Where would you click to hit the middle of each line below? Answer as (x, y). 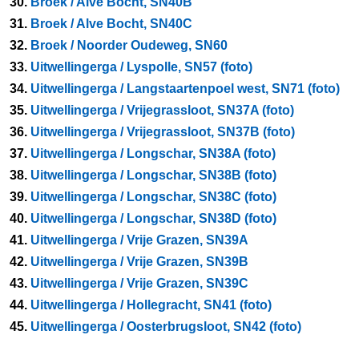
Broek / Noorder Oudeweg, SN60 (129, 45)
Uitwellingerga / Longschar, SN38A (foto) (153, 153)
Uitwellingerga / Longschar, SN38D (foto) (153, 218)
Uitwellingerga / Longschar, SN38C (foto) (153, 196)
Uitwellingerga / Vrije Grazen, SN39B (139, 261)
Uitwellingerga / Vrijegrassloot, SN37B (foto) (163, 131)
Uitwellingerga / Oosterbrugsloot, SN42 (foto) (166, 326)
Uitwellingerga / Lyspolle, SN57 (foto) (141, 67)
